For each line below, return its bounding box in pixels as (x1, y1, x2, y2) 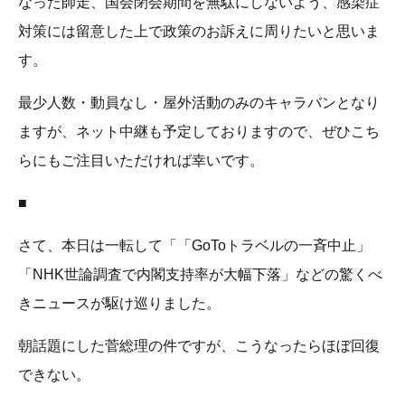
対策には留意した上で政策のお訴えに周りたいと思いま (18, 24, 380, 40)
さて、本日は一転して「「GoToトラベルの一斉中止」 (18, 238, 371, 254)
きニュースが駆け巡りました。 (18, 296, 221, 312)
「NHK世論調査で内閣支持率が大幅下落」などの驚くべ (18, 267, 382, 283)
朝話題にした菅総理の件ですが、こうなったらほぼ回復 (18, 338, 380, 354)
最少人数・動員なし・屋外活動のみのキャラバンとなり (18, 95, 380, 111)
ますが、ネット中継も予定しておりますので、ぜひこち (18, 124, 380, 140)
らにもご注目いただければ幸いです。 (18, 153, 264, 169)
